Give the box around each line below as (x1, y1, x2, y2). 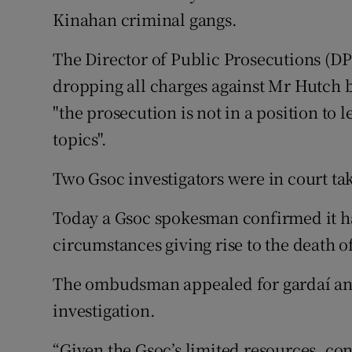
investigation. (53, 299, 156, 322)
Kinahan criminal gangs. (53, 8, 237, 31)
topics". (53, 127, 107, 151)
